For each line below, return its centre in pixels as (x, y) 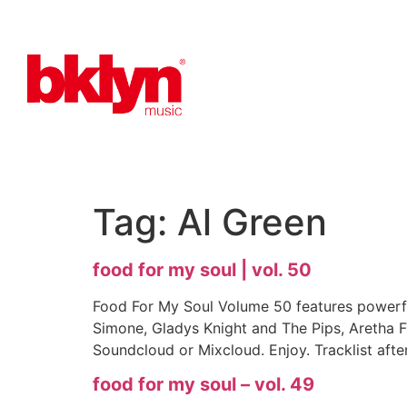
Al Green (252, 222)
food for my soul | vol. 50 (202, 269)
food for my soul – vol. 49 (203, 385)
